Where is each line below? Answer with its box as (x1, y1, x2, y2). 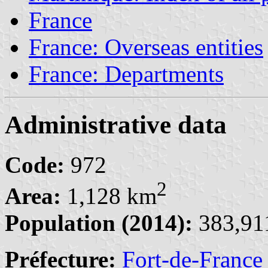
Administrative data (5, 110, 227, 139)
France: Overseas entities (29, 33, 263, 60)
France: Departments (29, 60, 224, 87)
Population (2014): (5, 209, 193, 236)
